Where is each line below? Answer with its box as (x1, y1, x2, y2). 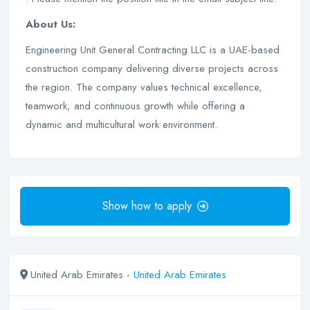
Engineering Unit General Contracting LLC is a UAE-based (26, 42, 280, 57)
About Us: (26, 17, 75, 32)
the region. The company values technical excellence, (26, 80, 262, 95)
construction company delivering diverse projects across (26, 61, 278, 76)
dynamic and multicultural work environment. (26, 117, 217, 132)
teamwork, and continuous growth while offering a (26, 98, 245, 113)
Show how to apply (102, 198, 192, 214)
